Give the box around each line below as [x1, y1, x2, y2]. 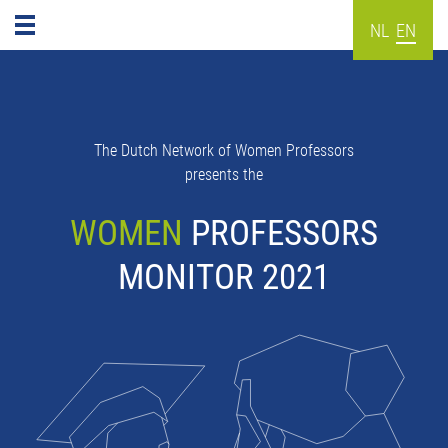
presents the [185, 163, 263, 184]
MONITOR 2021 [118, 251, 330, 299]
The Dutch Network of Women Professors [94, 139, 354, 160]
